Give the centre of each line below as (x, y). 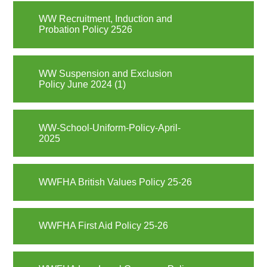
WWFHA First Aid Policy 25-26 (103, 226)
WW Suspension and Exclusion (105, 73)
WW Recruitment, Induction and (105, 19)
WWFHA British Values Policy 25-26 (115, 182)
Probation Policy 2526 (85, 30)
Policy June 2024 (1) (82, 84)
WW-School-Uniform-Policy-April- (109, 128)
